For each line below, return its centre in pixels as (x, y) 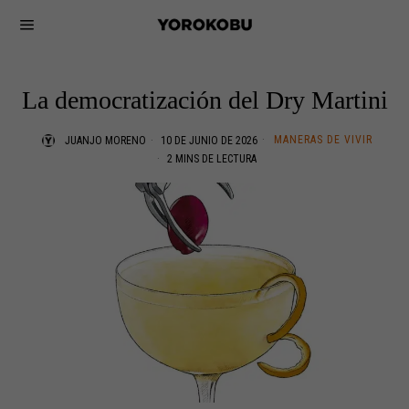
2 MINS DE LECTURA (210, 159)
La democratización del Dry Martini (204, 100)
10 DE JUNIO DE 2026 (207, 141)
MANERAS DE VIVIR (323, 140)
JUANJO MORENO (105, 141)
